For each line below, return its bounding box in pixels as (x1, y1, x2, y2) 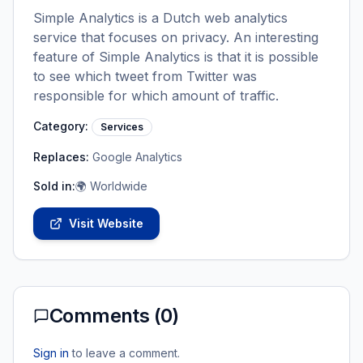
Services (100, 121, 143, 133)
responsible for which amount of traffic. (33, 88, 279, 104)
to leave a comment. (72, 346, 180, 360)
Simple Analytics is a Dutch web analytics (33, 10, 288, 26)
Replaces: (33, 150, 89, 164)
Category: (33, 119, 88, 133)
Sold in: (33, 179, 75, 193)
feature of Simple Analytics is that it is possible (33, 49, 318, 65)
